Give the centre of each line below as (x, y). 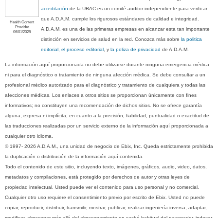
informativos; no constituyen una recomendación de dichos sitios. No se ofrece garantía (103, 105)
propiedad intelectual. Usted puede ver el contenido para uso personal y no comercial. (102, 187)
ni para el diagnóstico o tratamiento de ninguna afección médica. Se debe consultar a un (105, 74)
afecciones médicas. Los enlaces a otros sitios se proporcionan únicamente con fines (101, 95)
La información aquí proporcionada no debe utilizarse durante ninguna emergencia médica (107, 64)
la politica (192, 39)
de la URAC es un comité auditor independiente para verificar (138, 8)
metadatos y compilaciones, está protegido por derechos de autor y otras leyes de (97, 177)
